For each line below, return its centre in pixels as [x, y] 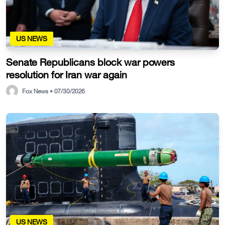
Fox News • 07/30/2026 [53, 91]
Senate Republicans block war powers [90, 62]
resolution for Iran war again [67, 75]
